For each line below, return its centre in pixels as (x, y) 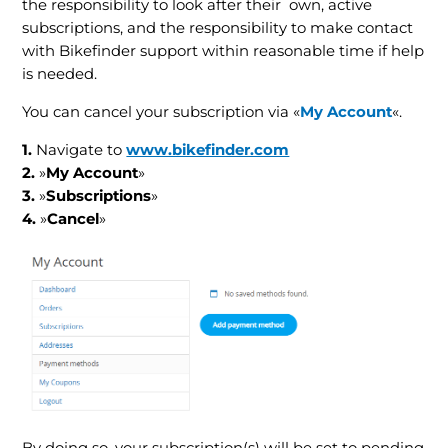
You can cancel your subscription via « (161, 112)
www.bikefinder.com (208, 150)
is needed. (60, 74)
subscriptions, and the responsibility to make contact (218, 28)
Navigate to (81, 150)
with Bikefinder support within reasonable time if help (223, 51)
